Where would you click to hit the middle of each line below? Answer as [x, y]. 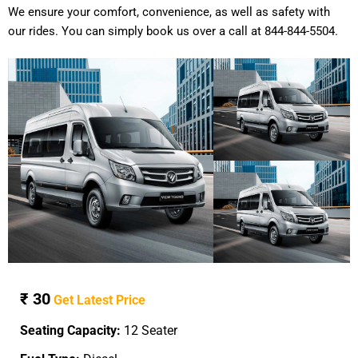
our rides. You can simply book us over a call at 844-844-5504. [173, 31]
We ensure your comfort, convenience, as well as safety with [169, 12]
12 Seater [149, 330]
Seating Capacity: [70, 330]
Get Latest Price [99, 300]
